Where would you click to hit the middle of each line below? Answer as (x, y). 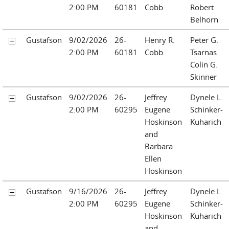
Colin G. (204, 64)
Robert (202, 7)
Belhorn (204, 19)
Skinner (203, 76)
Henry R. (160, 40)
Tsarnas (203, 52)
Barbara (159, 146)
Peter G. (204, 40)
